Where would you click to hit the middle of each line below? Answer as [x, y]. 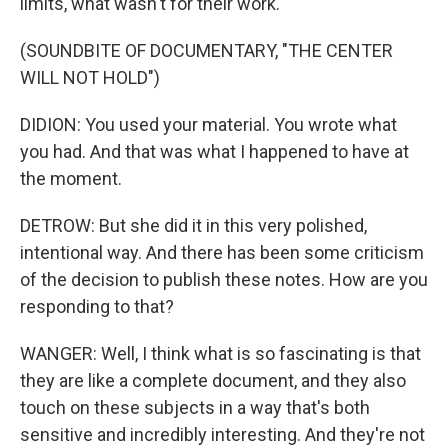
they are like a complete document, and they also [213, 380]
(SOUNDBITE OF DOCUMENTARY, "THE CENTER [206, 50]
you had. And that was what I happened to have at [214, 151]
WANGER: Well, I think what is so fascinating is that [220, 353]
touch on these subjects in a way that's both [195, 407]
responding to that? [97, 306]
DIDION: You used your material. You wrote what [208, 124]
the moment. [71, 178]
